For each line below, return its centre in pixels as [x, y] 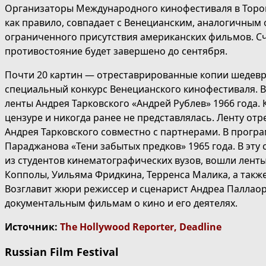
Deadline [200, 227]
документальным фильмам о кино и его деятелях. [121, 203]
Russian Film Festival [62, 252]
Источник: [32, 227]
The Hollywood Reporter [117, 227]
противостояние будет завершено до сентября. [116, 51]
